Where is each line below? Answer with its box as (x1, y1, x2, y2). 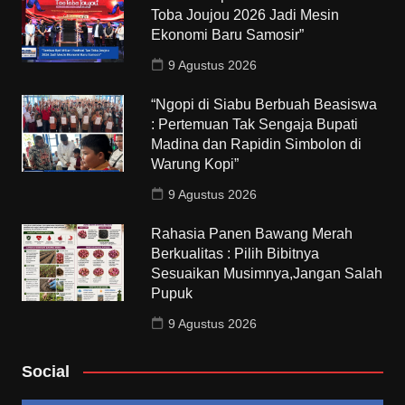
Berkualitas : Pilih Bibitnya (151, 245, 320, 261)
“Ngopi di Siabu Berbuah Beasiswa (151, 96, 378, 112)
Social (21, 362, 70, 381)
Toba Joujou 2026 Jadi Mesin (151, 6, 340, 23)
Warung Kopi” (151, 155, 240, 172)
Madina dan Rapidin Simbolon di (151, 136, 363, 152)
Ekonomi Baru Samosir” (151, 26, 305, 42)
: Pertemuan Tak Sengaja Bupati (151, 116, 359, 132)
